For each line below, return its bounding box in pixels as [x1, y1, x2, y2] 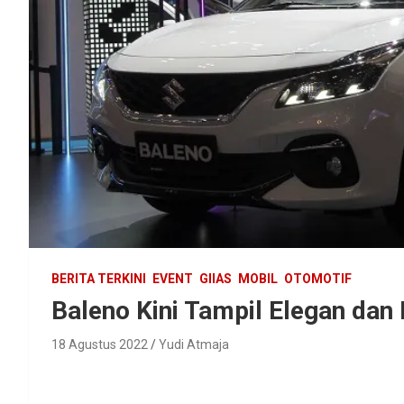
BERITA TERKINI [51, 271, 146, 286]
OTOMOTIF [284, 271, 352, 286]
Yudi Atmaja [159, 336, 229, 352]
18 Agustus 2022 [51, 336, 148, 352]
